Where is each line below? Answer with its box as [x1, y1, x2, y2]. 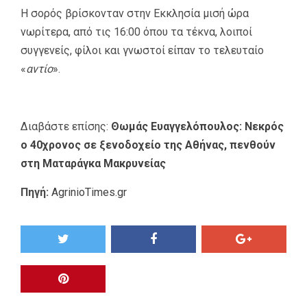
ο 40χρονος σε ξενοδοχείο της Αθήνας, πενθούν [21, 138, 275, 151]
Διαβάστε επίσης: [21, 119, 111, 133]
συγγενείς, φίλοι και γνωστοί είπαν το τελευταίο [21, 43, 264, 57]
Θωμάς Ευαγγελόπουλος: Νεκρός [111, 119, 284, 133]
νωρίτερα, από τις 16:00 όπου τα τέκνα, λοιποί [21, 25, 252, 38]
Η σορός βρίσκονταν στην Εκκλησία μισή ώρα [21, 6, 249, 20]
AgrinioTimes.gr [51, 185, 127, 199]
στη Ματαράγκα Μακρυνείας [21, 156, 166, 170]
